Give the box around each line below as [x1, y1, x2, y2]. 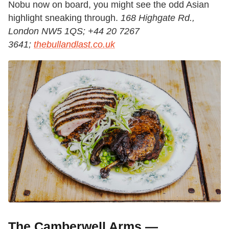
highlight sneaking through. [8, 13, 121, 24]
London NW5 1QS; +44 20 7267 [8, 26, 140, 37]
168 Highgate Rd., [121, 13, 195, 24]
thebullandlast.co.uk [34, 39, 115, 50]
